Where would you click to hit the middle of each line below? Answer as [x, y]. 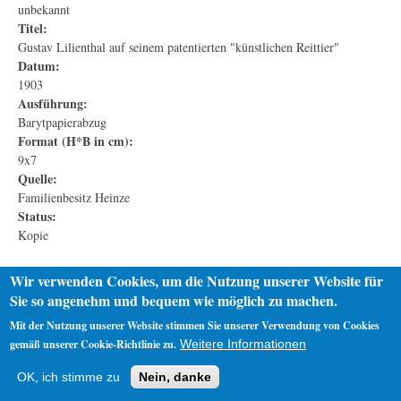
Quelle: [38, 178]
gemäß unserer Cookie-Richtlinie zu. [94, 344]
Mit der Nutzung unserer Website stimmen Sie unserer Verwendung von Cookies [195, 325]
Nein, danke [175, 377]
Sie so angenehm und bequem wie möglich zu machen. [174, 300]
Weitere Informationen [243, 344]
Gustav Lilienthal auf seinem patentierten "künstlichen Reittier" [179, 47]
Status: [37, 216]
